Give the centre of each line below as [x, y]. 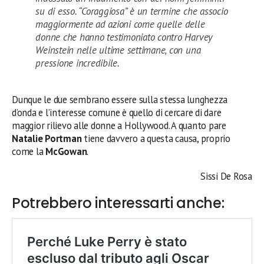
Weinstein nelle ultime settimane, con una [118, 50]
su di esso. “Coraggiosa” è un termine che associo [132, 11]
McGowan [66, 151]
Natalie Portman [48, 138]
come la [29, 151]
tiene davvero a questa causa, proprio [157, 138]
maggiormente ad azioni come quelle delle [120, 24]
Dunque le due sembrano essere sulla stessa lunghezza [120, 99]
